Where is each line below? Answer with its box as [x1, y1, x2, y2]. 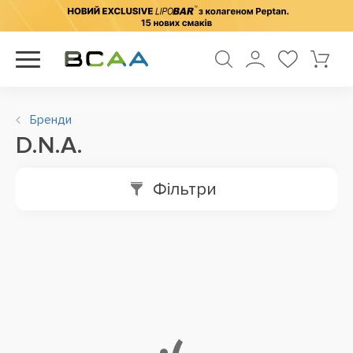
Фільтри [152, 178, 217, 200]
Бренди [30, 112, 72, 128]
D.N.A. [16, 131, 83, 160]
